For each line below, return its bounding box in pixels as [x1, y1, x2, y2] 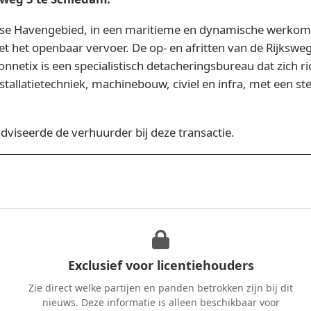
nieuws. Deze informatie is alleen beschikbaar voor [42, 296, 280, 309]
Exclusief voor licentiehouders [67, 257, 254, 274]
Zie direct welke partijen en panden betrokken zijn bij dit [28, 281, 293, 294]
